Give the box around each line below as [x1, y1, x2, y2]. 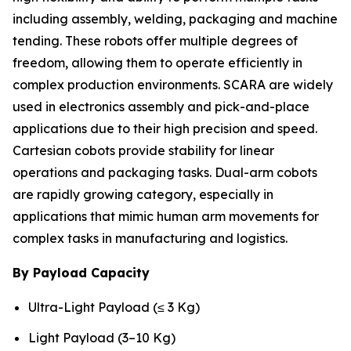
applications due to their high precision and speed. [13, 121, 317, 137]
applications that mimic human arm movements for [13, 208, 319, 225]
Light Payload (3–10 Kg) [28, 329, 175, 346]
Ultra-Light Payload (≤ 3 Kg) [28, 299, 200, 316]
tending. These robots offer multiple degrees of [13, 33, 298, 49]
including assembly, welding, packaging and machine [13, 11, 338, 27]
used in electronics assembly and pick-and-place [13, 99, 309, 115]
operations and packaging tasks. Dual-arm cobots [13, 165, 317, 181]
